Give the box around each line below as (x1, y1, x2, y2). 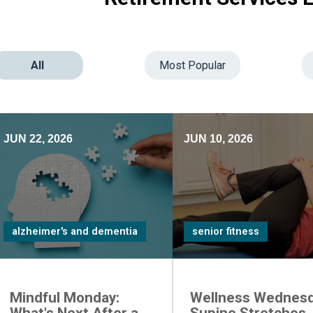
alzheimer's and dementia (11, 226, 138, 238)
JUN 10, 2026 (183, 133, 253, 145)
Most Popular (159, 59, 226, 72)
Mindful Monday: (9, 289, 119, 306)
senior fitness (191, 226, 259, 238)
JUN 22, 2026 (3, 133, 73, 145)
